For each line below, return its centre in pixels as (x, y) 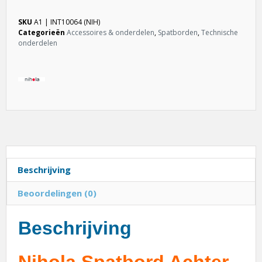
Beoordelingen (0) (57, 193)
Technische (220, 33)
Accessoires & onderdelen (111, 33)
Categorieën (42, 33)
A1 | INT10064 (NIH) (67, 22)
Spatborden (178, 33)
